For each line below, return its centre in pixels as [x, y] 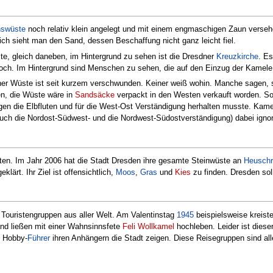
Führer [39, 238]
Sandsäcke [95, 95]
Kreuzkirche [237, 56]
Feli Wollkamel [148, 226]
